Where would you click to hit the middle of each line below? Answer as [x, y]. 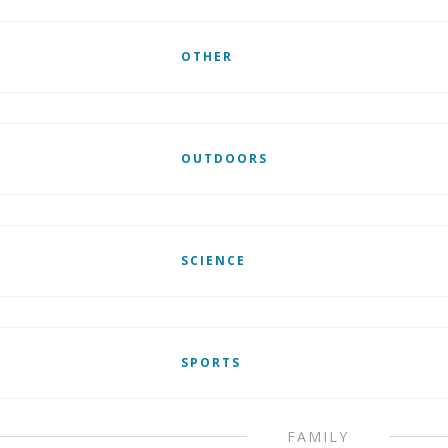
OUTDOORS [224, 158]
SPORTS [210, 362]
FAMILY [318, 436]
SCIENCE [213, 260]
